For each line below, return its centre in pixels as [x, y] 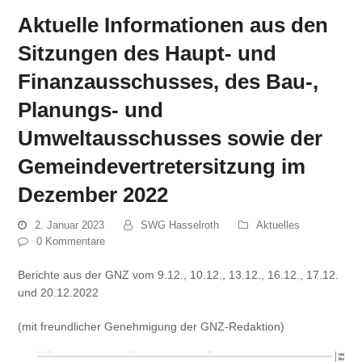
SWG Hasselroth [180, 225]
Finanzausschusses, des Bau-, [168, 82]
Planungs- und [91, 110]
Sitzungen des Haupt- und [147, 54]
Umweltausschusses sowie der [170, 139]
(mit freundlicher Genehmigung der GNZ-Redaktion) [152, 327]
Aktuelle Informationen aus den [173, 25]
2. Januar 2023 [70, 225]
